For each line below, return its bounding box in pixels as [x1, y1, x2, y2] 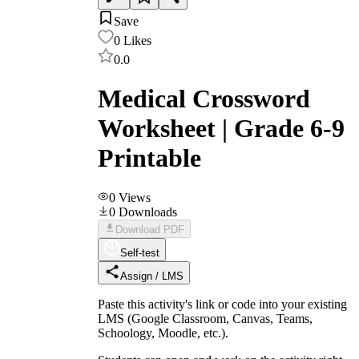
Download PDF [115, 223, 184, 236]
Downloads [119, 204, 177, 219]
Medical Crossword [98, 84, 310, 114]
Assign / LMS [120, 269, 184, 282]
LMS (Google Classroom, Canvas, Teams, [98, 311, 313, 325]
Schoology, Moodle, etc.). [98, 325, 228, 340]
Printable [98, 143, 201, 173]
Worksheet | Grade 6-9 [98, 114, 345, 143]
